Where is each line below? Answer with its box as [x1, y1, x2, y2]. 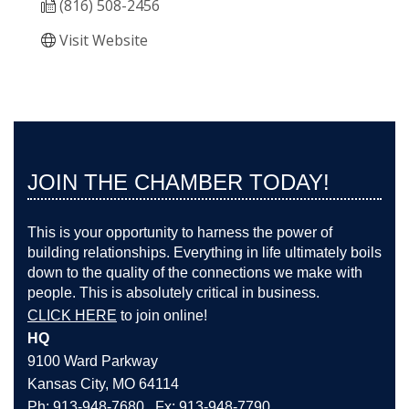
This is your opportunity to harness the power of [27, 225, 332, 241]
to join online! [121, 308, 207, 324]
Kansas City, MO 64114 [27, 376, 179, 393]
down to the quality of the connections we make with [27, 265, 362, 281]
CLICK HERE [27, 308, 117, 324]
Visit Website [59, 30, 148, 51]
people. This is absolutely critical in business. [27, 285, 320, 301]
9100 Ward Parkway [27, 353, 158, 370]
